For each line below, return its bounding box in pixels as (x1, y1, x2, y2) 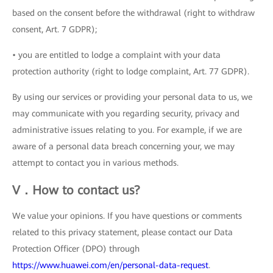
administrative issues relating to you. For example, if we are (12, 125, 242, 135)
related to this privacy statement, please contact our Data (12, 227, 233, 237)
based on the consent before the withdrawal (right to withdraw (12, 8, 255, 18)
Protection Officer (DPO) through (12, 244, 140, 253)
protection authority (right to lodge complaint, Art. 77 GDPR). (12, 66, 249, 76)
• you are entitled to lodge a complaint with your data (12, 50, 221, 60)
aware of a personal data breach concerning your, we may (12, 141, 235, 151)
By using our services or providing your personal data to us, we (12, 92, 252, 102)
